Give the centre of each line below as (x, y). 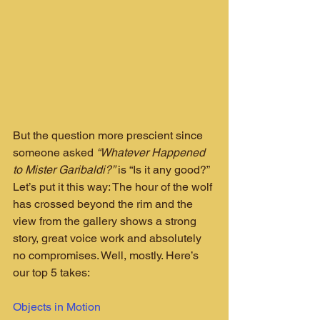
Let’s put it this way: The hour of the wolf (114, 186)
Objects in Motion (57, 306)
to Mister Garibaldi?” (64, 169)
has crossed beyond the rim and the (104, 204)
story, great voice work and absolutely (109, 238)
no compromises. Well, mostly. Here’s (107, 255)
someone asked (55, 152)
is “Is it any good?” (164, 169)
